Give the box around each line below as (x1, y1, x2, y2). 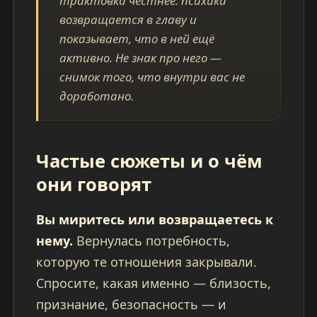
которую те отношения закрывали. (35, 253, 257, 271)
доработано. (59, 87, 134, 104)
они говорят (35, 172, 151, 197)
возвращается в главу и (59, 11, 197, 28)
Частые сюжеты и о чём (35, 149, 263, 174)
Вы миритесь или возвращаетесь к (35, 211, 273, 229)
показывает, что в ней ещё (59, 30, 214, 47)
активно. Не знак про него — (59, 49, 221, 66)
